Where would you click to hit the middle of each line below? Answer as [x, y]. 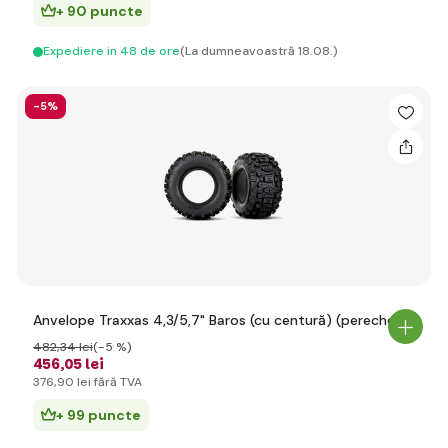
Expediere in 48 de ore [111, 51]
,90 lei [72, 382]
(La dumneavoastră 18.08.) [259, 51]
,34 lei [75, 347]
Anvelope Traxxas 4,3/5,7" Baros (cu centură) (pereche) [217, 320]
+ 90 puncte [99, 11]
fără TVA [116, 382]
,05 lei [82, 364]
